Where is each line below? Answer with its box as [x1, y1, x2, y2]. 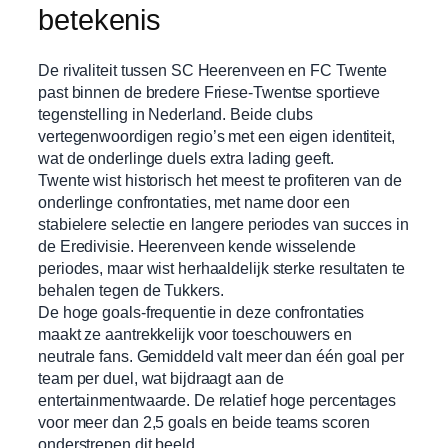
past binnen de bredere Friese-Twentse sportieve [38, 83, 381, 102]
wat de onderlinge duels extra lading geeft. [38, 149, 334, 168]
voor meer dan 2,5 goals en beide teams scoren [38, 413, 370, 432]
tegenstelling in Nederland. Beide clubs [38, 105, 314, 124]
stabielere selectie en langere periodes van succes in [38, 215, 409, 234]
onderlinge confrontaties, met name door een [38, 193, 350, 212]
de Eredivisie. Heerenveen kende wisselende [38, 237, 356, 256]
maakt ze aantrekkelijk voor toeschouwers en [38, 325, 352, 344]
